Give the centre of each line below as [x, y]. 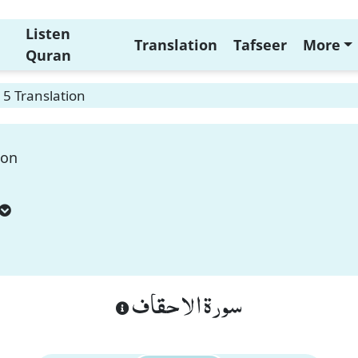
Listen [48, 34]
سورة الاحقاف [186, 304]
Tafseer [260, 44]
